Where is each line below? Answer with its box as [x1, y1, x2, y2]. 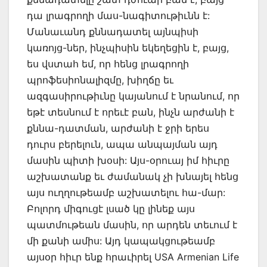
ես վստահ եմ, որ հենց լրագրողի [27, 58, 189, 70]
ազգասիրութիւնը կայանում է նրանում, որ [27, 90, 240, 103]
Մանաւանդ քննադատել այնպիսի [27, 26, 198, 38]
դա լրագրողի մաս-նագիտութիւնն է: [27, 10, 210, 22]
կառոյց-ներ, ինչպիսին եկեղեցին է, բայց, [27, 42, 229, 54]
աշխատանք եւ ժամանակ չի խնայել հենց [27, 170, 238, 183]
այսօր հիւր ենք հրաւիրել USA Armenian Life [27, 251, 239, 263]
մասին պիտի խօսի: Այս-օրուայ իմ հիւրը [27, 154, 229, 167]
